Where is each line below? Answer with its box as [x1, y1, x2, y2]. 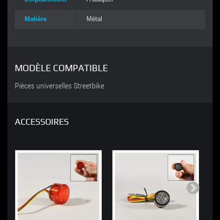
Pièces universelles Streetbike [15, 82, 104, 91]
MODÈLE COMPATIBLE [15, 62, 108, 74]
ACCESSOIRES [15, 116, 69, 127]
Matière [25, 15, 47, 23]
